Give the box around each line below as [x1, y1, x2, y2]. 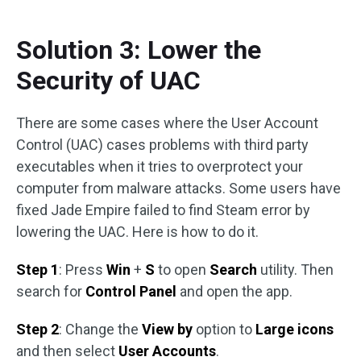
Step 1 [16, 261, 59, 279]
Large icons [255, 321, 334, 338]
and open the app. [176, 283, 293, 301]
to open [155, 261, 210, 279]
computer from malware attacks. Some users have [16, 180, 341, 197]
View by [142, 321, 193, 338]
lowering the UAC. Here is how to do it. [16, 223, 259, 241]
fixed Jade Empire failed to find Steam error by [16, 201, 310, 219]
